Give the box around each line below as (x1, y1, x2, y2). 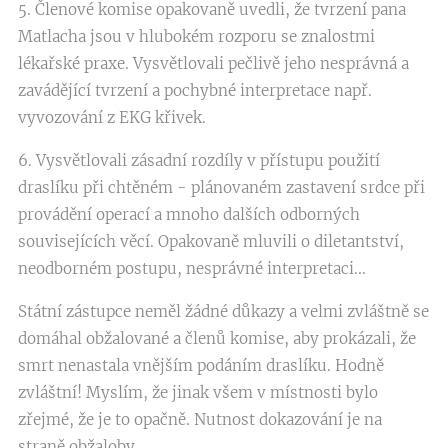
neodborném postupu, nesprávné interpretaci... (18, 259, 366, 278)
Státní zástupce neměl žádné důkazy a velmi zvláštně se (18, 302, 429, 321)
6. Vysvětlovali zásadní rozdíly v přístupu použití (18, 151, 380, 170)
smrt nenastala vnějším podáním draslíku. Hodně (18, 356, 384, 375)
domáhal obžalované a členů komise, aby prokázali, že (18, 329, 416, 348)
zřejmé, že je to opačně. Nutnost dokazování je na (18, 410, 382, 429)
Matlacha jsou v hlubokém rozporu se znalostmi (18, 27, 375, 46)
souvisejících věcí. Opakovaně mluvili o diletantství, (18, 232, 404, 251)
